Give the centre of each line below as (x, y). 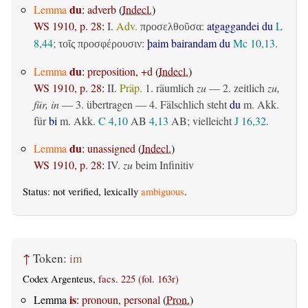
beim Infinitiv (163, 164)
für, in (46, 104)
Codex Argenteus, (60, 278)
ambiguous (163, 191)
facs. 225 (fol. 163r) (139, 278)
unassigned (111, 148)
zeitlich (249, 87)
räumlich (175, 87)
